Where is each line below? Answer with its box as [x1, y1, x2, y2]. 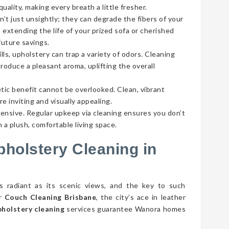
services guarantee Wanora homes [64, 204, 186, 213]
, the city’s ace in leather [96, 193, 186, 201]
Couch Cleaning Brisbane [4, 193, 97, 201]
